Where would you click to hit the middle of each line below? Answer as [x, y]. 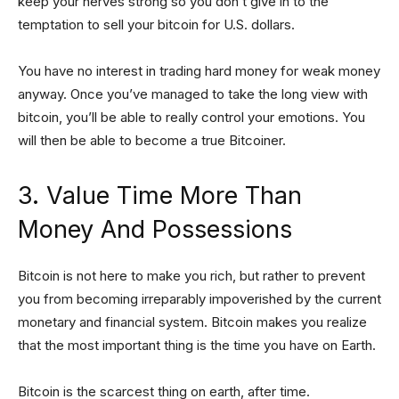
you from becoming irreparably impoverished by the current [199, 299]
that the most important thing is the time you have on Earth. [197, 345]
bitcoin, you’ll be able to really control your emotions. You [191, 117]
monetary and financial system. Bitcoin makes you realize [192, 322]
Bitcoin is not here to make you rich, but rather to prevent [191, 276]
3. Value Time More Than [160, 195]
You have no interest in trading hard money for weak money [199, 71]
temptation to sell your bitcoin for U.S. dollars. [156, 24]
